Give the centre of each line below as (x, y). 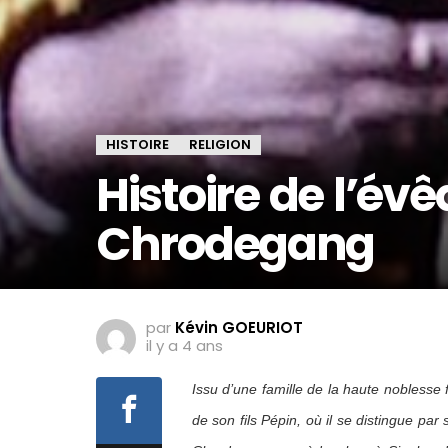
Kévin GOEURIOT (239, 328)
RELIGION (220, 145)
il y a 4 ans (184, 346)
